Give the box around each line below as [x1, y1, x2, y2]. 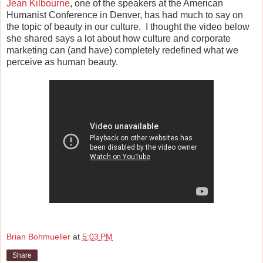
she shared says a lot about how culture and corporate [6, 33, 231, 43]
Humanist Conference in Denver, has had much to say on [6, 9, 243, 20]
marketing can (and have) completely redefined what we [6, 45, 238, 55]
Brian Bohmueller [6, 232, 70, 242]
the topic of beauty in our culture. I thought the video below [6, 21, 249, 32]
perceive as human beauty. [6, 56, 118, 67]
